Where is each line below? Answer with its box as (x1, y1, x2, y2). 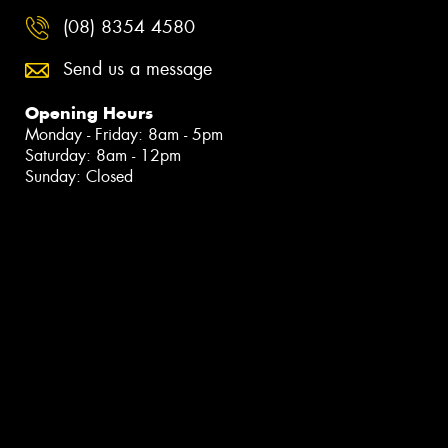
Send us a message (63, 56, 212, 81)
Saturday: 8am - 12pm (25, 144, 181, 166)
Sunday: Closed (25, 165, 133, 187)
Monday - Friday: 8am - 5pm (25, 123, 223, 145)
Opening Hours (25, 101, 153, 124)
